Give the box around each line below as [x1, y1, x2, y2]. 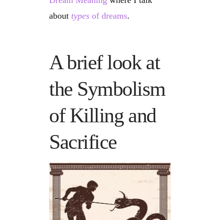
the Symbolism [49, 78, 165, 101]
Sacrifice [49, 131, 117, 154]
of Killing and [49, 104, 156, 127]
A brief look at [49, 51, 160, 74]
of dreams [92, 11, 127, 21]
